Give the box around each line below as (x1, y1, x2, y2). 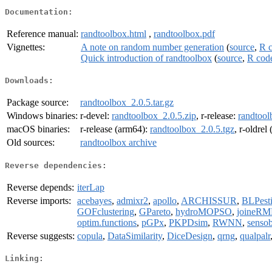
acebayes (77, 195, 112, 206)
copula (77, 230, 103, 241)
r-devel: (80, 110, 112, 121)
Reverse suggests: (7, 230, 75, 241)
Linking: (5, 254, 44, 263)
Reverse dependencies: (5, 160, 107, 170)
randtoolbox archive (80, 137, 157, 148)
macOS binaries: (7, 124, 70, 135)
